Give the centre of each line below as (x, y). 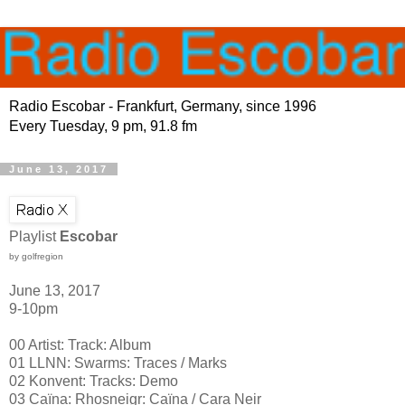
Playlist (34, 237)
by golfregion (36, 257)
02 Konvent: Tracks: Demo (94, 381)
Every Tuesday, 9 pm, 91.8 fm (103, 127)
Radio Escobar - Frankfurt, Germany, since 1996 (163, 107)
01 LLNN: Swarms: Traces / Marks (118, 363)
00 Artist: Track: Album (80, 345)
